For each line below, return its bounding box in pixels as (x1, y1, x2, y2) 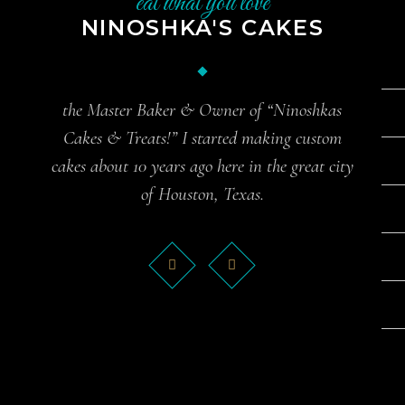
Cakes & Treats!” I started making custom (62, 126, 342, 149)
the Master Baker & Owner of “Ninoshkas (62, 98, 343, 121)
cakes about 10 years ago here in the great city (51, 154, 353, 177)
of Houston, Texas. (140, 182, 264, 205)
